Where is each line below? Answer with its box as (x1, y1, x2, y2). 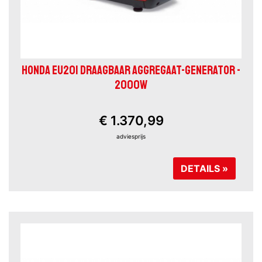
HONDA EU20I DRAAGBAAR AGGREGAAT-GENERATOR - (22, 62, 240, 78)
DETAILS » (181, 162, 228, 174)
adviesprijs (116, 132, 146, 140)
